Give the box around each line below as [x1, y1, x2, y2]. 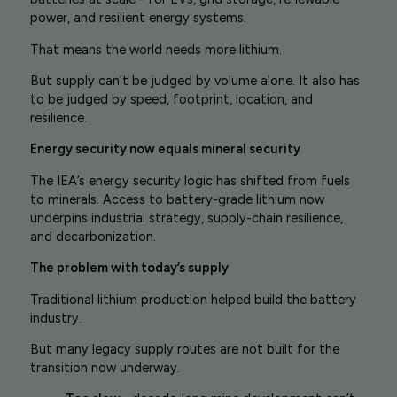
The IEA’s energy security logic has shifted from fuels [29, 172, 350, 189]
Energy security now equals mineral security [29, 141, 300, 158]
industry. [29, 309, 82, 326]
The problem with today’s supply [29, 260, 229, 276]
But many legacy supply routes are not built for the [29, 340, 339, 357]
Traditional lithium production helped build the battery [29, 291, 356, 307]
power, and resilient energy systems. [29, 10, 246, 27]
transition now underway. [29, 359, 180, 376]
